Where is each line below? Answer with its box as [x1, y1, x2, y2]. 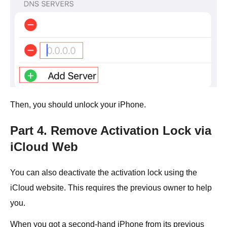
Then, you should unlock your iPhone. [10, 100, 146, 109]
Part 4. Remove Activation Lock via [10, 123, 211, 137]
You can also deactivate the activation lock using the [10, 168, 197, 177]
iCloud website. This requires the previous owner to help [10, 183, 212, 192]
